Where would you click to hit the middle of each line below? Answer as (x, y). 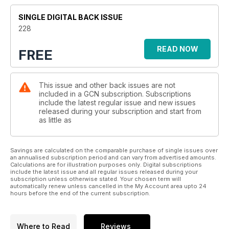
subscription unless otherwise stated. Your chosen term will (96, 179)
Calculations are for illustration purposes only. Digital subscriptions (106, 164)
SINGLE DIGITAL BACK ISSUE (71, 17)
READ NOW (177, 49)
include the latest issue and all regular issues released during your (104, 171)
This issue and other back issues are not (107, 85)
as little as (55, 120)
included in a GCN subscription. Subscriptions (115, 94)
